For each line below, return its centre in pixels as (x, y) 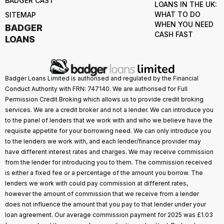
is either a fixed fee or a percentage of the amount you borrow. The (104, 173)
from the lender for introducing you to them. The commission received (108, 162)
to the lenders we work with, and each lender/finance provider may (103, 141)
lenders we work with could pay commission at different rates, (96, 183)
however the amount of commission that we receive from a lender (102, 194)
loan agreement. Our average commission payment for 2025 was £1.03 (109, 215)
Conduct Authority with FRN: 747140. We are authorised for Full (96, 89)
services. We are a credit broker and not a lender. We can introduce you (109, 110)
